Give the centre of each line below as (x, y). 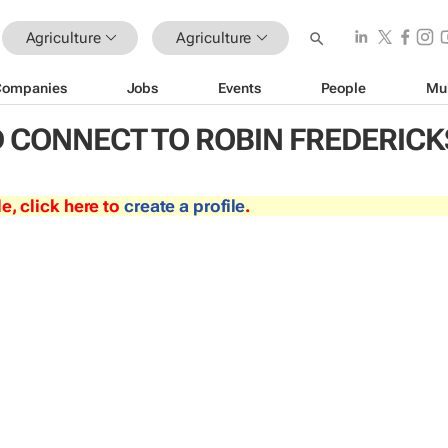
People (343, 87)
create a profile (184, 205)
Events (239, 87)
